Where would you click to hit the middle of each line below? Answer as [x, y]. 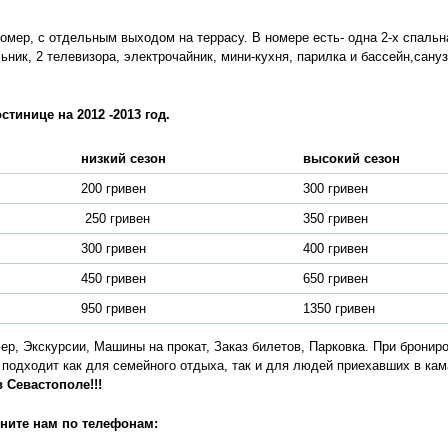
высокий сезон [351, 158]
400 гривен [335, 248]
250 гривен [115, 218]
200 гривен [113, 188]
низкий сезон [123, 158]
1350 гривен [338, 308]
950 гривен [113, 308]
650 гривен [335, 278]
